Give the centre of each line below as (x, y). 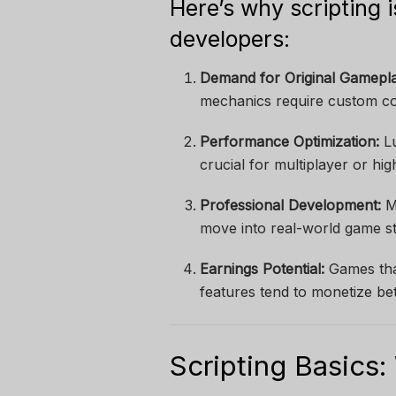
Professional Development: (291, 205)
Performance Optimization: (290, 141)
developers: (230, 39)
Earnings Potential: (263, 268)
